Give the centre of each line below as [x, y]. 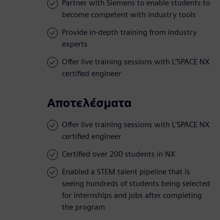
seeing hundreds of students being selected [136, 184]
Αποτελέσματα [89, 103]
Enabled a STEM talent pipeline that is [126, 172]
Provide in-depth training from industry [129, 32]
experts [75, 44]
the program [83, 207]
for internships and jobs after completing [132, 195]
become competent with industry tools [129, 15]
